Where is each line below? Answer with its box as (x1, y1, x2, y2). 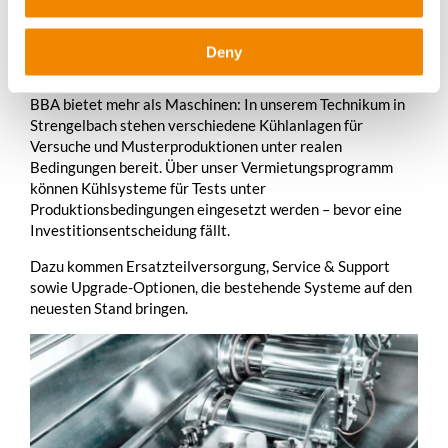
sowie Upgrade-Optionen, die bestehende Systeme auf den (30, 277, 412, 296)
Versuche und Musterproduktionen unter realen (30, 136, 342, 155)
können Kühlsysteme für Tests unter (30, 178, 266, 197)
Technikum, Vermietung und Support (52, 22, 401, 51)
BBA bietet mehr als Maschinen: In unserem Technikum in (30, 94, 405, 113)
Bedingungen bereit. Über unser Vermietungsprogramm (30, 157, 393, 176)
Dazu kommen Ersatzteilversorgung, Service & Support (30, 256, 390, 275)
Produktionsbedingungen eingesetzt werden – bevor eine (30, 199, 402, 218)
